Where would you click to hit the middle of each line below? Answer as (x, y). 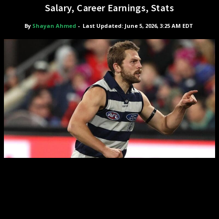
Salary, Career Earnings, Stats (109, 8)
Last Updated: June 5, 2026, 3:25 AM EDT (138, 26)
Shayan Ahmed (54, 26)
